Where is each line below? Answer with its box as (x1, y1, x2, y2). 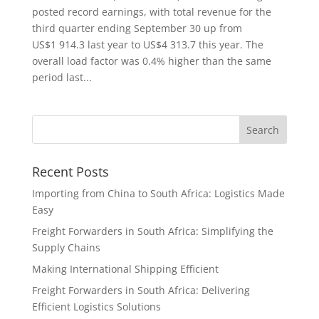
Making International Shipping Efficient (31, 262, 219, 276)
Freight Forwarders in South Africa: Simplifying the (31, 224, 273, 239)
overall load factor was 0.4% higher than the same (31, 54, 271, 68)
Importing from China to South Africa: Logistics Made (31, 187, 285, 201)
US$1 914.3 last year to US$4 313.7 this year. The (31, 38, 263, 52)
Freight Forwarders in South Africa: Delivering (31, 283, 250, 298)
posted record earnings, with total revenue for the (31, 5, 271, 19)
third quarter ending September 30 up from (31, 21, 242, 36)
